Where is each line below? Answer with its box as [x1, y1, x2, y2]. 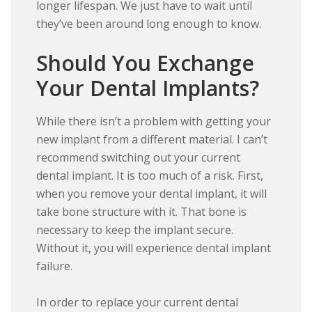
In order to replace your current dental [36, 295, 239, 311]
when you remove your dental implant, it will [36, 186, 267, 202]
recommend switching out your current [36, 150, 241, 166]
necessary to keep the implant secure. [36, 222, 234, 238]
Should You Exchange [36, 49, 255, 78]
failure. [36, 258, 73, 274]
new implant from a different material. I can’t [36, 132, 268, 148]
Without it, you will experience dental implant [36, 240, 272, 256]
